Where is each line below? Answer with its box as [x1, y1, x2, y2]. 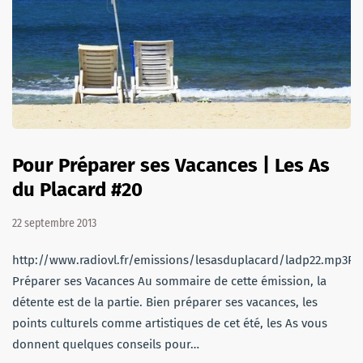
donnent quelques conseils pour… [12, 336, 199, 352]
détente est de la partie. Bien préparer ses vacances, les [12, 294, 318, 310]
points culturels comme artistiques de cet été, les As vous [12, 315, 327, 331]
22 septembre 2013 [12, 216, 96, 230]
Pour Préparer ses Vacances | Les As [12, 153, 330, 177]
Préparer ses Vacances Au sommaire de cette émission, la [12, 273, 327, 288]
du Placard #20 [12, 177, 143, 201]
